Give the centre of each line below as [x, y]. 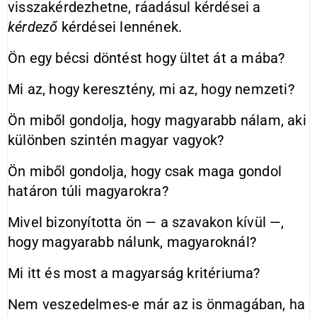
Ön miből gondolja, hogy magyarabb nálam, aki [157, 120]
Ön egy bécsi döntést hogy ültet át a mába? [146, 58]
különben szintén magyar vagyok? [116, 140]
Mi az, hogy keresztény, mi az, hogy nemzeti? [151, 89]
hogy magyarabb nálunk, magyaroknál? [132, 242]
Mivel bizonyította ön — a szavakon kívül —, [146, 222]
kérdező [33, 27]
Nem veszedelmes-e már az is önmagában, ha [157, 304]
